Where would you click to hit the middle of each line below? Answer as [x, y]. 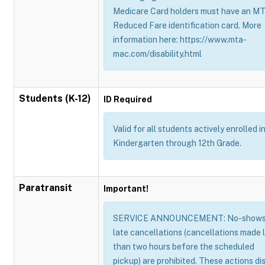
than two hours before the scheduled [184, 247]
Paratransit [46, 188]
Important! [126, 189]
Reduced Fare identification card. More [187, 25]
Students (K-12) [55, 98]
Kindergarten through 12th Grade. [177, 143]
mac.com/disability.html [157, 54]
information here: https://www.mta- [180, 40]
